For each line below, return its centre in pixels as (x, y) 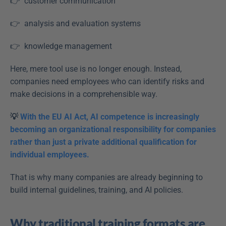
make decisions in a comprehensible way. (85, 94)
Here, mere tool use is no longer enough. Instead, (96, 69)
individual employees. (50, 155)
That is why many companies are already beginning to (106, 178)
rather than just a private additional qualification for (103, 142)
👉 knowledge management (63, 46)
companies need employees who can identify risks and (107, 82)
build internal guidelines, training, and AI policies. (98, 190)
